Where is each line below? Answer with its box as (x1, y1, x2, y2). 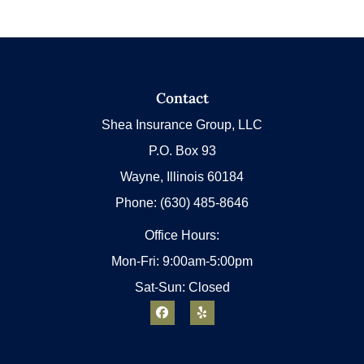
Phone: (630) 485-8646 (115, 195, 249, 210)
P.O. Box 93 (148, 143, 216, 158)
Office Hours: (145, 227, 219, 242)
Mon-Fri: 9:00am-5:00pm (111, 253, 253, 268)
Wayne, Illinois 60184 (120, 169, 244, 184)
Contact (155, 88, 209, 107)
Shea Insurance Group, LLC (102, 117, 262, 132)
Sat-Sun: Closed (134, 279, 230, 294)
